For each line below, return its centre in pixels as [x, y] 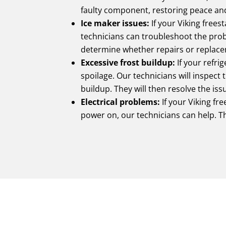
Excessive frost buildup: [128, 63]
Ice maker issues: [115, 23]
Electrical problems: [121, 102]
